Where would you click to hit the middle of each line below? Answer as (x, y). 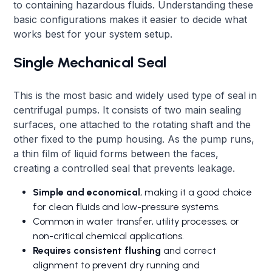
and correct (189, 250)
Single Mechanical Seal (90, 62)
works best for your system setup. (93, 34)
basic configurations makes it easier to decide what (131, 19)
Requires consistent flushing (97, 250)
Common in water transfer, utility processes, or (136, 221)
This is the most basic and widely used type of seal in (135, 95)
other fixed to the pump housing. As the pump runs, (134, 139)
